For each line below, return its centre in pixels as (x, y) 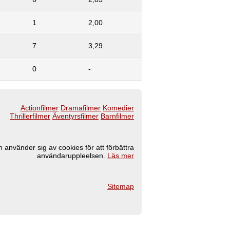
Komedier (118, 108)
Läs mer (121, 155)
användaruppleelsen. (72, 155)
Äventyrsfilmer (75, 116)
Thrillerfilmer (30, 116)
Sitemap (121, 187)
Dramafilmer (81, 108)
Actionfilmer (40, 108)
